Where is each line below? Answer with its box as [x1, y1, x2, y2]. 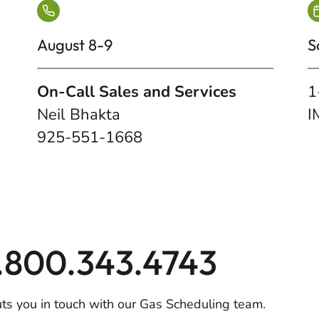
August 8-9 [37, 35, 113, 55]
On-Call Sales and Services [37, 81, 236, 103]
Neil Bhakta [37, 104, 120, 125]
